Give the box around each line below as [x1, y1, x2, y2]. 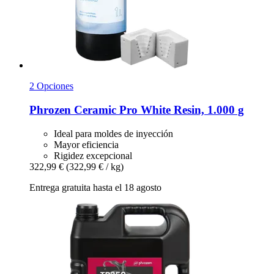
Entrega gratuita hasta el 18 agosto [29, 182, 161, 193]
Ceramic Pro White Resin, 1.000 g [71, 103, 244, 116]
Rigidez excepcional [54, 150, 132, 161]
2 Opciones [29, 81, 73, 92]
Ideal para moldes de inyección [54, 128, 173, 139]
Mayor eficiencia [54, 139, 119, 150]
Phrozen [29, 103, 71, 116]
